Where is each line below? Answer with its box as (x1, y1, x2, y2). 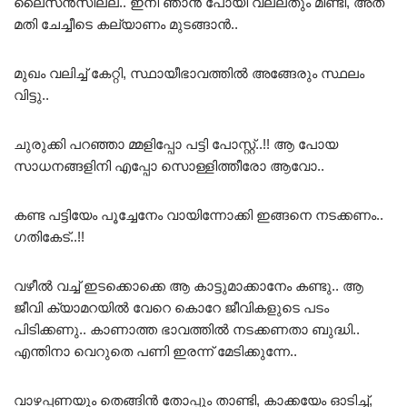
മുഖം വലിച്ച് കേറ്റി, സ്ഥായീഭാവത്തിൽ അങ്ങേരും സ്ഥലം (14, 65, 364, 82)
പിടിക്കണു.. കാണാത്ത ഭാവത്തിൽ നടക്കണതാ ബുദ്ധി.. (14, 322, 360, 338)
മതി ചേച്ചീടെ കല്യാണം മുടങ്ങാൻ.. (14, 16, 238, 33)
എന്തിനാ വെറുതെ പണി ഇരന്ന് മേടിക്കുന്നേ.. (14, 343, 297, 360)
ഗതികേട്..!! (14, 229, 84, 245)
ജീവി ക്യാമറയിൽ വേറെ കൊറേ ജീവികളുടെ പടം (14, 300, 329, 316)
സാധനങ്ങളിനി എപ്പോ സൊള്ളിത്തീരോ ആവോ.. (14, 158, 324, 174)
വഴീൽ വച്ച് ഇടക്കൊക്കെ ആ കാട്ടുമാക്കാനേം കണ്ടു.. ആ (14, 278, 363, 294)
